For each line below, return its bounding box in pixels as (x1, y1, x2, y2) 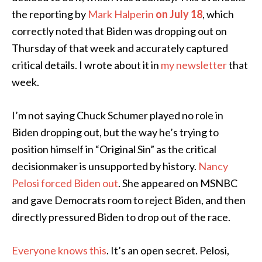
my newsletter (161, 58, 227, 71)
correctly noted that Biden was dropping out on (12, 25, 227, 37)
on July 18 (156, 8, 202, 20)
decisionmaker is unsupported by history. (12, 160, 198, 173)
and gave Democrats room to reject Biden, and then (12, 194, 246, 206)
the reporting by (12, 8, 88, 20)
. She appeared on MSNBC (118, 177, 237, 189)
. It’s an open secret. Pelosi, (106, 244, 229, 257)
